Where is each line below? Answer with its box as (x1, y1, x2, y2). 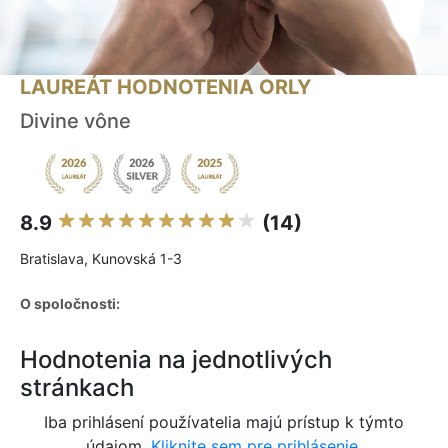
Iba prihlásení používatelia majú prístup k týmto (44, 412, 404, 433)
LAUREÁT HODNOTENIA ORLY (20, 75, 311, 100)
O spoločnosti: (20, 295, 120, 313)
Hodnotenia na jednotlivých (20, 345, 332, 375)
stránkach (20, 373, 134, 403)
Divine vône (20, 109, 131, 134)
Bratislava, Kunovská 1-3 (20, 250, 182, 268)
